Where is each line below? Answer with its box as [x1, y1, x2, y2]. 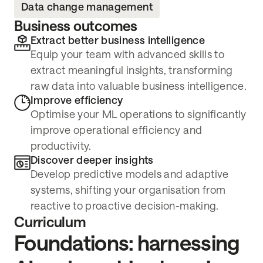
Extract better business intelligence [31, 35, 205, 47]
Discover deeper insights [31, 154, 154, 167]
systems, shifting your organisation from [31, 184, 226, 197]
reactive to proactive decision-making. [31, 200, 219, 213]
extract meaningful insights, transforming [31, 65, 233, 77]
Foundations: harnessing [14, 231, 240, 256]
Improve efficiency [31, 95, 123, 107]
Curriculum [14, 214, 86, 231]
